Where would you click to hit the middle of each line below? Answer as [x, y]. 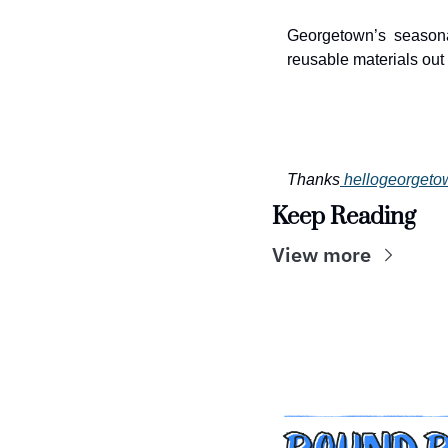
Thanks [313, 179]
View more [321, 254]
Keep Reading [344, 217]
